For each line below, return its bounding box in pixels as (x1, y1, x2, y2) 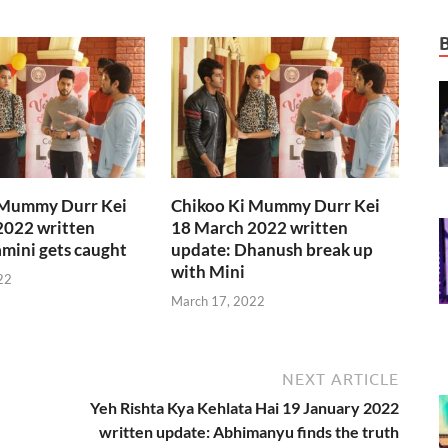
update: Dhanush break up (171, 239, 374, 261)
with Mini (171, 261, 246, 283)
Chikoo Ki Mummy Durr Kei (171, 195, 381, 217)
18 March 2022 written (171, 217, 349, 239)
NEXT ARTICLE (282, 369, 399, 388)
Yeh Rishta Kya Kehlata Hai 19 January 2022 (90, 397, 399, 417)
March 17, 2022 (171, 292, 266, 309)
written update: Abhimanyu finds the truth (99, 421, 399, 441)
